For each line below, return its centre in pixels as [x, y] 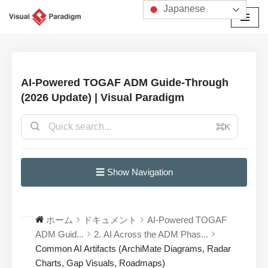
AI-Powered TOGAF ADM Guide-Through [125, 83]
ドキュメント [110, 220]
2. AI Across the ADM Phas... [151, 234]
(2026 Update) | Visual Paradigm [103, 98]
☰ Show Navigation [134, 172]
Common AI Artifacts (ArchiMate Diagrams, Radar [133, 249]
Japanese [183, 9]
